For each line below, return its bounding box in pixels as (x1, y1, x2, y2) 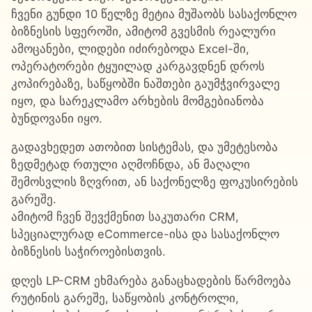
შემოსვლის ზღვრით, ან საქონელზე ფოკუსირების (11, 175, 298, 189)
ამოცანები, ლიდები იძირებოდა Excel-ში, (11, 41, 249, 56)
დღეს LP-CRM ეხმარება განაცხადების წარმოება (11, 273, 291, 288)
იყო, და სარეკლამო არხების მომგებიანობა (11, 93, 264, 108)
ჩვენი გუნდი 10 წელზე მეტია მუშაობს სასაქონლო (11, 6, 297, 21)
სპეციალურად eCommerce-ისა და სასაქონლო (11, 227, 279, 242)
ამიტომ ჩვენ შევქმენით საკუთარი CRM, (11, 210, 239, 224)
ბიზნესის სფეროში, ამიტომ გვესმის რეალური (11, 24, 276, 38)
